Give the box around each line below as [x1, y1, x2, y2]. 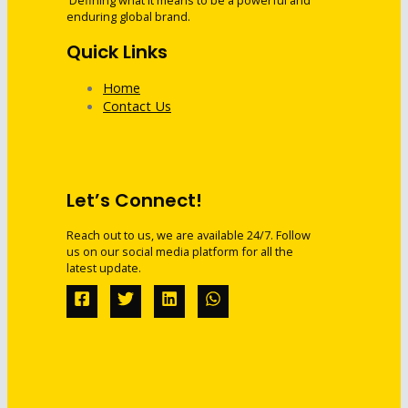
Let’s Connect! [66, 187, 202, 213]
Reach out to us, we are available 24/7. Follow [66, 227, 311, 244]
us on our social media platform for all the [66, 243, 293, 260]
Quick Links [66, 38, 168, 65]
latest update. [66, 260, 141, 277]
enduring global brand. [66, 8, 190, 25]
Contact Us [103, 97, 171, 116]
